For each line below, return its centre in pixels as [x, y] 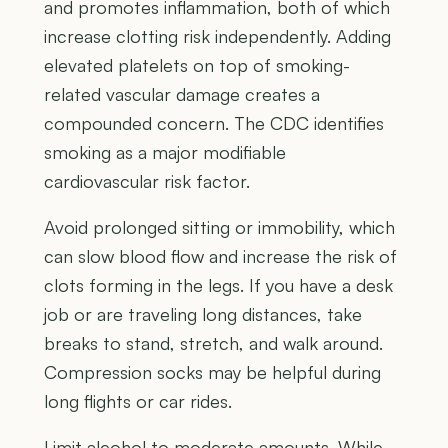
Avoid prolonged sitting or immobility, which [219, 227]
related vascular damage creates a [182, 94]
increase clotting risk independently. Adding [217, 36]
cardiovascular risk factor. [147, 181]
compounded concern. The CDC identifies [214, 123]
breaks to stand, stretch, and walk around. [213, 343]
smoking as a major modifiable [165, 152]
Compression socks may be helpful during [212, 372]
